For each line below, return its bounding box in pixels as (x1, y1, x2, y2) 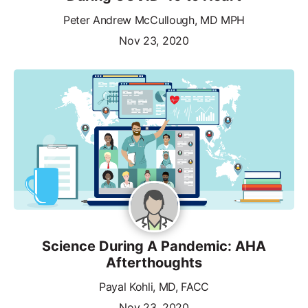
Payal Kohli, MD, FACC (98, 279, 210, 294)
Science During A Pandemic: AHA (42, 237, 266, 254)
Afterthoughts (106, 254, 202, 271)
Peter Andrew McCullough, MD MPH (63, 12, 245, 27)
